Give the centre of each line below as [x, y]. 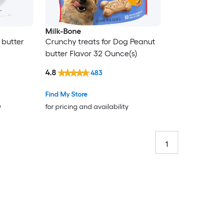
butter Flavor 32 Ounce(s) [91, 54]
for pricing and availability [87, 107]
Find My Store [66, 94]
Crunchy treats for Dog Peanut [100, 42]
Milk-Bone [63, 31]
